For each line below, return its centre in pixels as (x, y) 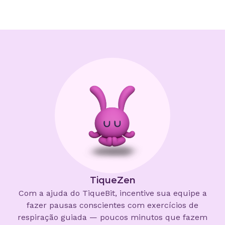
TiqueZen (113, 181)
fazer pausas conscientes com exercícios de (113, 205)
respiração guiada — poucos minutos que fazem (113, 217)
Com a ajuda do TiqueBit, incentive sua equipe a (113, 193)
